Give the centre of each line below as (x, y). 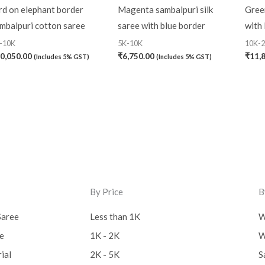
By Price (106, 192)
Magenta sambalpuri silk (165, 10)
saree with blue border (161, 26)
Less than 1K (115, 217)
